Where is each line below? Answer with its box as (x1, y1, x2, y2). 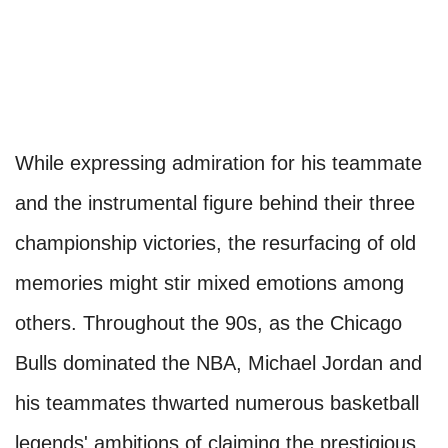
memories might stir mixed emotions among (15, 272, 404, 295)
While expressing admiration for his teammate (15, 152, 422, 175)
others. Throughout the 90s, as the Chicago (15, 312, 402, 335)
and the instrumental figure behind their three (15, 192, 415, 215)
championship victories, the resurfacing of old (15, 232, 416, 255)
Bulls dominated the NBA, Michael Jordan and (15, 352, 422, 375)
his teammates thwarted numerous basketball (15, 392, 419, 415)
